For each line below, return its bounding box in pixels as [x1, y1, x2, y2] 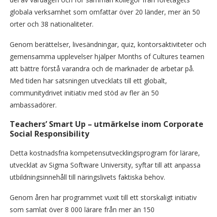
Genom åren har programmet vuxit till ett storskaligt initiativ [10, 192, 197, 202]
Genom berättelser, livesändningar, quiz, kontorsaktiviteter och [10, 39, 206, 49]
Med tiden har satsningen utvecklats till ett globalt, [10, 76, 167, 85]
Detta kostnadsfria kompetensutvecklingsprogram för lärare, [10, 148, 200, 157]
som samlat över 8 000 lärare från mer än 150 [10, 204, 155, 214]
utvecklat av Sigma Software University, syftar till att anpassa [10, 160, 201, 170]
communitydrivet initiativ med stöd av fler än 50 [10, 88, 159, 97]
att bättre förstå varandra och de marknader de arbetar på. [10, 63, 194, 73]
